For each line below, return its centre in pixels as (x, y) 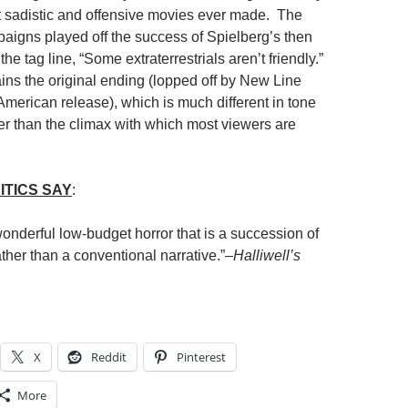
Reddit (109, 357)
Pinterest (201, 357)
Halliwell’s (267, 255)
